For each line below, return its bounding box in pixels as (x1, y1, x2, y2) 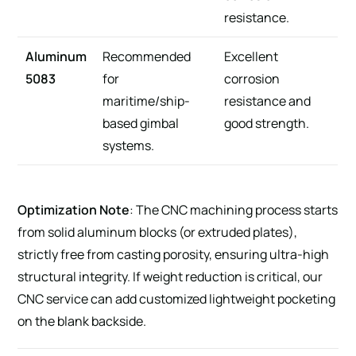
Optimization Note (17, 200, 130, 219)
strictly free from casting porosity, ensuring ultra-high (17, 245, 330, 263)
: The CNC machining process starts (130, 200, 339, 219)
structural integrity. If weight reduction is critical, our (17, 267, 323, 285)
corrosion (224, 69, 281, 87)
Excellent (224, 47, 279, 65)
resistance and (224, 91, 311, 110)
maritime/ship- (103, 91, 191, 110)
